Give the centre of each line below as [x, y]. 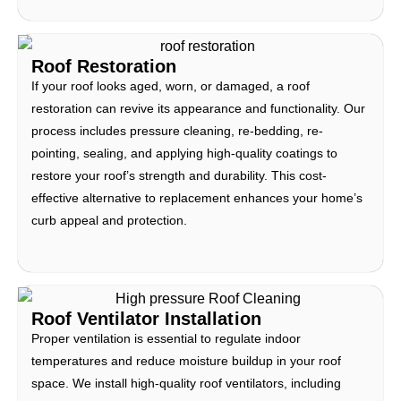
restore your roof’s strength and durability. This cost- [179, 176]
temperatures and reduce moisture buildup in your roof [186, 360]
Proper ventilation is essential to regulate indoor [166, 338]
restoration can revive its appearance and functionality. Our [198, 109]
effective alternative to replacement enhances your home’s [197, 198]
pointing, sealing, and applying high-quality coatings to [184, 154]
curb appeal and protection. [109, 221]
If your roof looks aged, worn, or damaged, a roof [171, 86]
